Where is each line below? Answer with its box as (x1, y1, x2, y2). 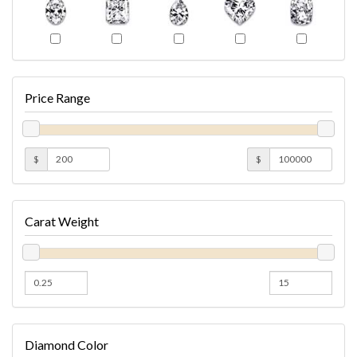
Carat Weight (25, 213, 99, 229)
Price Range (25, 89, 90, 105)
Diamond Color (25, 336, 108, 352)
